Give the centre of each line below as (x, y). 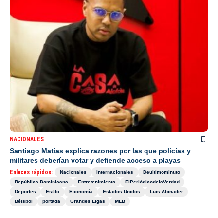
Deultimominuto (162, 172)
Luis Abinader (166, 192)
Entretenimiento (97, 182)
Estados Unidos (121, 192)
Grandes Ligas (88, 201)
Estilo (53, 192)
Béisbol (24, 201)
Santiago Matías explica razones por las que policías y (100, 151)
